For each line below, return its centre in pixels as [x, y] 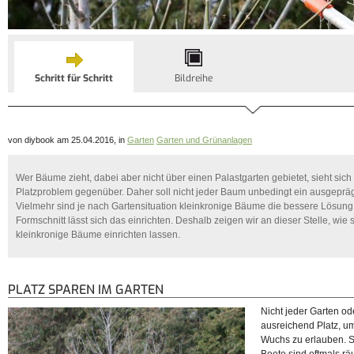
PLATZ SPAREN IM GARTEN [86, 290]
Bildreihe [193, 78]
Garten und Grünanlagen [204, 140]
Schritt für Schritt [74, 78]
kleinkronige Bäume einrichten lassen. [98, 235]
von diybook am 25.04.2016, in [68, 140]
